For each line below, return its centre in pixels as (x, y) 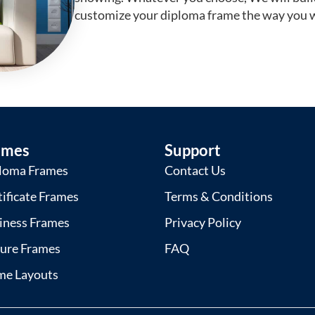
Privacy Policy (202, 222)
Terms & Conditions (218, 196)
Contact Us (195, 170)
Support (192, 150)
